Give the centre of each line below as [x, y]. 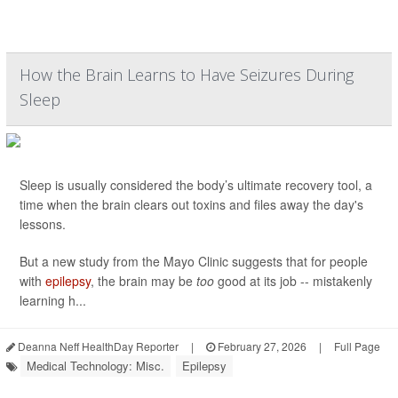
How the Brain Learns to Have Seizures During [187, 75]
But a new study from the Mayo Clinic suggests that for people [194, 261]
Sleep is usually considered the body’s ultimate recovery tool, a [196, 185]
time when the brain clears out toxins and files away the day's [191, 204]
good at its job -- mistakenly [293, 281]
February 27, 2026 [261, 346]
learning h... [53, 300]
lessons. [43, 224]
